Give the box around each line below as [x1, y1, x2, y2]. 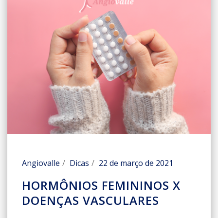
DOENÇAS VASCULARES [22, 192, 159, 208]
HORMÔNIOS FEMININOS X [22, 177, 181, 193]
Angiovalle [22, 158, 60, 168]
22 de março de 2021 [99, 158, 173, 168]
